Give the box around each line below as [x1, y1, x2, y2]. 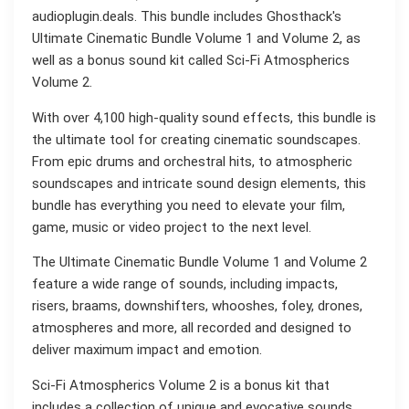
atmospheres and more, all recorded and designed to [32, 320, 351, 337]
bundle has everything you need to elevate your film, [32, 196, 345, 214]
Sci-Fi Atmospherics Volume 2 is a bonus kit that [32, 376, 330, 393]
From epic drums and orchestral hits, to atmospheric [32, 152, 352, 170]
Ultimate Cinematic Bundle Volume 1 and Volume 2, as [32, 30, 361, 47]
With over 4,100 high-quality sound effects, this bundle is [32, 109, 376, 126]
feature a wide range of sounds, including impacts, [32, 276, 338, 293]
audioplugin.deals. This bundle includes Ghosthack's [32, 8, 341, 26]
